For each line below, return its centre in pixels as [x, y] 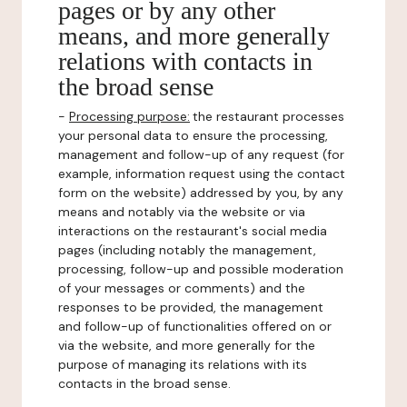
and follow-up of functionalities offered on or [195, 326]
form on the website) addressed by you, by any [201, 193]
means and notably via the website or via [182, 212]
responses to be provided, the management [191, 307]
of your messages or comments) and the [182, 288]
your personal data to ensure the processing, [193, 135]
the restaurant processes [268, 116]
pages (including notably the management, [187, 250]
